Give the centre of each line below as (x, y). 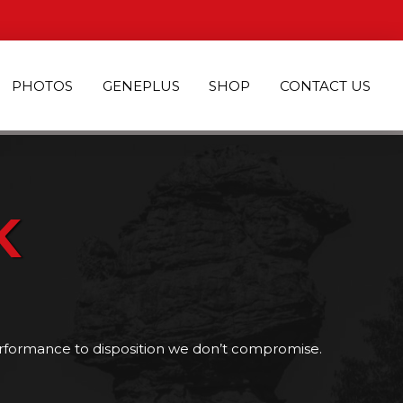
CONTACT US (325, 85)
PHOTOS (43, 85)
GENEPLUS (141, 85)
